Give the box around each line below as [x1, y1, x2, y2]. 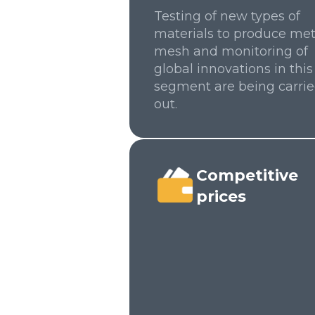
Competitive [196, 166, 298, 185]
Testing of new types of [154, 8, 300, 24]
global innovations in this [154, 61, 313, 77]
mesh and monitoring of [154, 44, 308, 59]
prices [196, 187, 246, 206]
